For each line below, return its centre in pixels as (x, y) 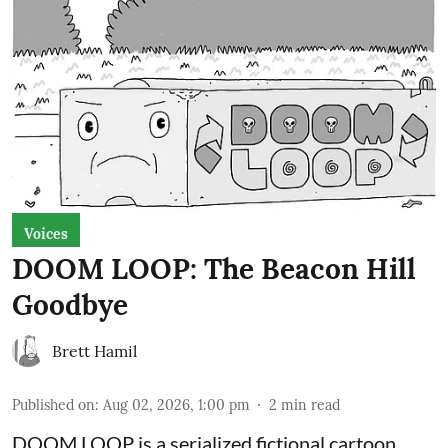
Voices (46, 233)
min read (310, 404)
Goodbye (70, 304)
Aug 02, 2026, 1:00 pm (176, 404)
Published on (53, 404)
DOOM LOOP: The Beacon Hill (214, 268)
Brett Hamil (94, 350)
